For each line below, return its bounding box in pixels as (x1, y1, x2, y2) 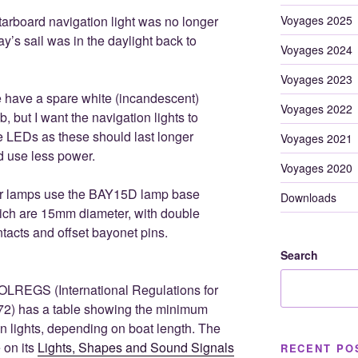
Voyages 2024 (280, 42, 352, 58)
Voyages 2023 (280, 71, 352, 87)
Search (280, 247, 318, 263)
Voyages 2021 (280, 130, 352, 146)
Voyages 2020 (280, 160, 352, 176)
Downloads (280, 189, 336, 205)
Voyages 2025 (280, 12, 352, 28)
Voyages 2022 (280, 101, 352, 117)
